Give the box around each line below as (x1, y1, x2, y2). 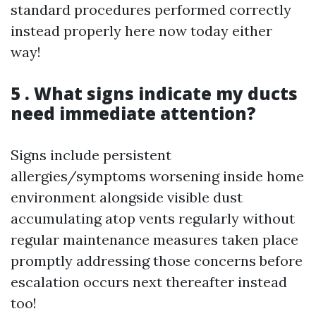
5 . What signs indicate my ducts (11, 82, 298, 105)
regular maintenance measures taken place (11, 231, 298, 248)
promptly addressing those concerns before (11, 252, 303, 269)
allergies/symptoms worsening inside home (11, 167, 304, 185)
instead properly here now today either (11, 22, 272, 39)
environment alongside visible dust (11, 188, 243, 206)
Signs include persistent (11, 146, 171, 164)
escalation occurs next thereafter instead (11, 273, 287, 291)
